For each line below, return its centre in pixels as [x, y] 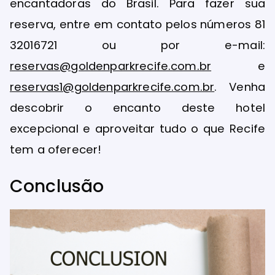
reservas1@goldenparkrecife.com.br [112, 87]
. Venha [240, 87]
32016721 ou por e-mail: [137, 45]
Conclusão [57, 187]
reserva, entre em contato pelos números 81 [137, 24]
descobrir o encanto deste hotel [137, 107]
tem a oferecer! [56, 149]
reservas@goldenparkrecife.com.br [111, 66]
